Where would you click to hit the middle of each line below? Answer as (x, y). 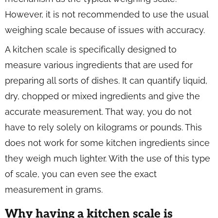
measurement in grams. (54, 190)
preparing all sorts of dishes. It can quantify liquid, (106, 81)
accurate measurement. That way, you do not (98, 112)
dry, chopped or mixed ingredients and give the (102, 96)
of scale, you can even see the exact (81, 174)
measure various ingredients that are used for (99, 65)
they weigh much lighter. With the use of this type (108, 158)
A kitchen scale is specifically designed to (91, 49)
